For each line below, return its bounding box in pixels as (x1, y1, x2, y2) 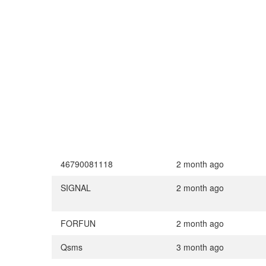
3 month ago (176, 241, 224, 254)
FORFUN (61, 217, 96, 230)
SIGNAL (61, 182, 91, 194)
